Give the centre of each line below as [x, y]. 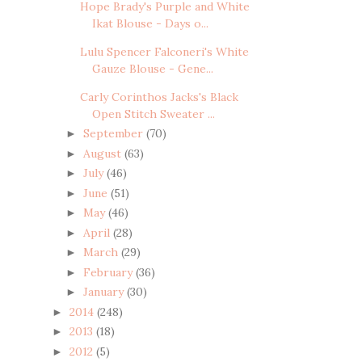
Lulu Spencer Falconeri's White [164, 51]
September [114, 134]
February [109, 272]
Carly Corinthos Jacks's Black [159, 97]
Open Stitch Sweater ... [153, 114]
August [103, 153]
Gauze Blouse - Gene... [152, 68]
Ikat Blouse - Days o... [150, 23]
